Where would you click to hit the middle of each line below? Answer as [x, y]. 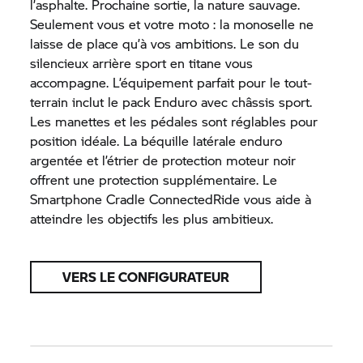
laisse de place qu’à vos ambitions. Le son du [165, 43]
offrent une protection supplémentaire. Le [154, 179]
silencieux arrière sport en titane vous [142, 63]
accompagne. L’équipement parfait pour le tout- [171, 82]
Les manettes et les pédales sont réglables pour [174, 121]
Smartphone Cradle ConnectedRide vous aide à [171, 199]
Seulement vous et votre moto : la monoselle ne [172, 24]
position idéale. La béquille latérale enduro [156, 141]
